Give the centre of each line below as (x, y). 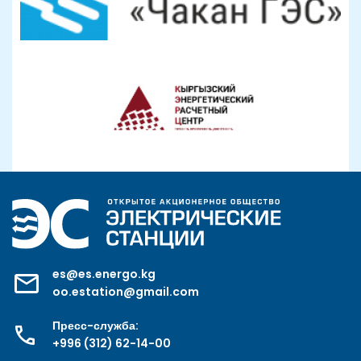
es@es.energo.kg (104, 274)
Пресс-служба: (95, 325)
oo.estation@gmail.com (126, 291)
